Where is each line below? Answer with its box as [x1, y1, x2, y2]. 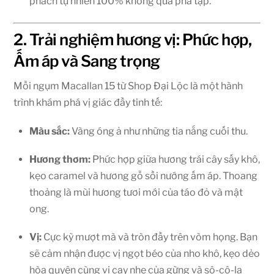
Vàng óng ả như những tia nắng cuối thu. [70, 125, 248, 137]
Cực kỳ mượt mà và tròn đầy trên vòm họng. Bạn [42, 231, 257, 243]
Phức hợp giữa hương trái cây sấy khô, [91, 153, 260, 165]
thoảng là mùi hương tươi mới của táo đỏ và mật [29, 186, 243, 198]
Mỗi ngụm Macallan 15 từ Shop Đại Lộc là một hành [13, 80, 243, 92]
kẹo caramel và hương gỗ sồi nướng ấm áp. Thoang [29, 169, 257, 182]
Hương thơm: [29, 153, 91, 165]
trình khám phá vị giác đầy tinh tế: [13, 97, 163, 109]
